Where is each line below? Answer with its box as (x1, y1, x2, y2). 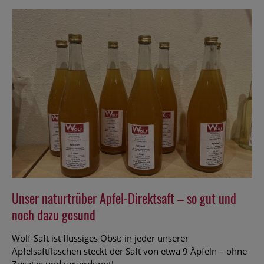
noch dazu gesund (12, 204, 95, 224)
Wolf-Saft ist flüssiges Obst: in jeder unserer (12, 232, 189, 244)
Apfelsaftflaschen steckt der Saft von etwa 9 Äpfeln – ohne (12, 245, 247, 257)
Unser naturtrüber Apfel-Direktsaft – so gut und (12, 188, 236, 207)
